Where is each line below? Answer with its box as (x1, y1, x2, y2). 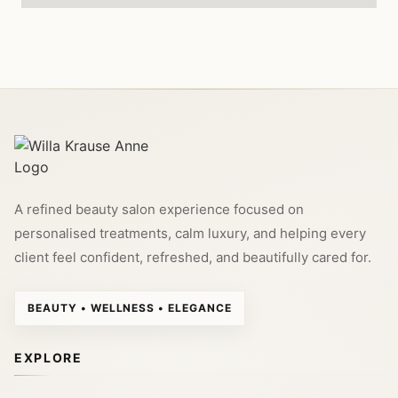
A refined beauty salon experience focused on (14, 201, 304, 218)
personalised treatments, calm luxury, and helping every (14, 225, 366, 242)
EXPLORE (14, 350, 83, 365)
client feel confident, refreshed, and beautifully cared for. (14, 249, 371, 266)
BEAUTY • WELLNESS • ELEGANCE (28, 301, 232, 314)
